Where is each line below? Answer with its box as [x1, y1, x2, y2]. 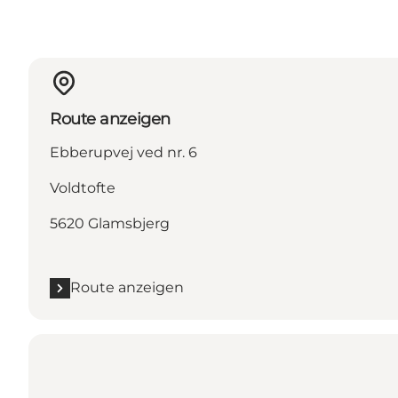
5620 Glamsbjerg [50, 215, 170, 233]
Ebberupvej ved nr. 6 [50, 144, 197, 162]
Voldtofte [50, 179, 115, 197]
